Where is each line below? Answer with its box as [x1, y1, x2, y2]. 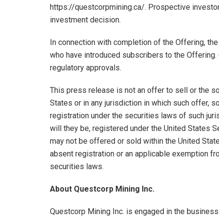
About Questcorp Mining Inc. [50, 184, 154, 194]
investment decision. [50, 15, 121, 24]
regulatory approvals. [50, 63, 121, 72]
